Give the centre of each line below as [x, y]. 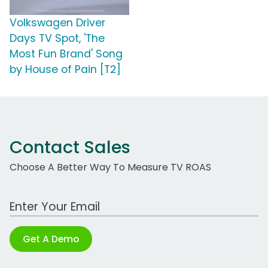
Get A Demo [51, 239]
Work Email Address [56, 200]
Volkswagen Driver [57, 23]
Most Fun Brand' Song [66, 54]
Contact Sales [70, 147]
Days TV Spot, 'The [57, 39]
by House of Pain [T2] [65, 70]
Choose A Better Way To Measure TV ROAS [110, 167]
